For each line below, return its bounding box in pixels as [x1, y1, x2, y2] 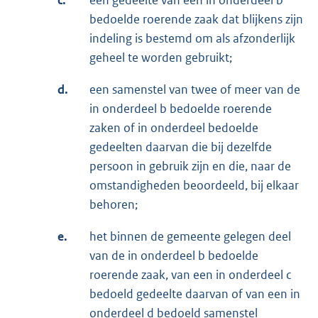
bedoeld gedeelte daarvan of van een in [89, 286, 300, 302]
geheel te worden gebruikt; [89, 50, 232, 66]
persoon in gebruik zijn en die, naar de [89, 158, 291, 175]
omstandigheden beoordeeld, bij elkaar [89, 177, 299, 194]
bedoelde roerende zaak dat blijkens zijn [89, 11, 303, 28]
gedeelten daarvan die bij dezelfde [89, 139, 272, 155]
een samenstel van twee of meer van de [89, 82, 300, 98]
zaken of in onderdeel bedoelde [89, 120, 258, 136]
